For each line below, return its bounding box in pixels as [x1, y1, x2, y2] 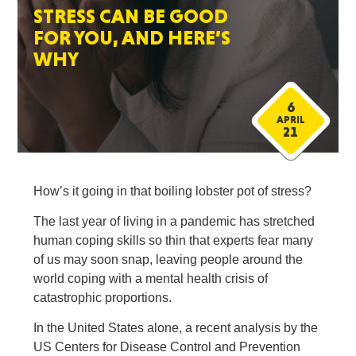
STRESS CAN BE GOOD [33, 5, 229, 28]
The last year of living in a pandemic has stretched [33, 215, 315, 228]
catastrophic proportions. [33, 291, 172, 304]
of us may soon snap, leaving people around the [33, 253, 304, 266]
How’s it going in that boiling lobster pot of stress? [33, 184, 312, 198]
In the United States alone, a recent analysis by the [33, 321, 319, 335]
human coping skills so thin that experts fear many [33, 234, 314, 247]
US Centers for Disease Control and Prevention [33, 340, 301, 354]
